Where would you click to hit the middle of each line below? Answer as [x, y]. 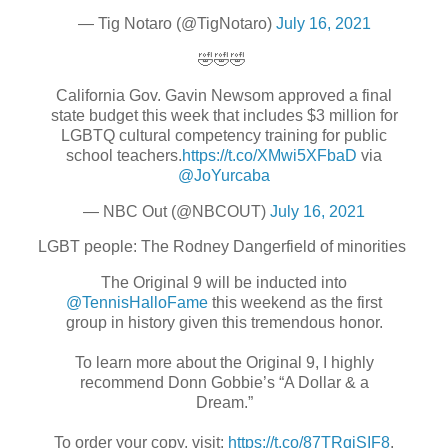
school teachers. [124, 155]
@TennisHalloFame [137, 303]
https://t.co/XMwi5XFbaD [269, 155]
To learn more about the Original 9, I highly [224, 363]
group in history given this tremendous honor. [224, 323]
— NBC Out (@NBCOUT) [176, 211]
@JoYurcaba [224, 175]
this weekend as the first [295, 303]
